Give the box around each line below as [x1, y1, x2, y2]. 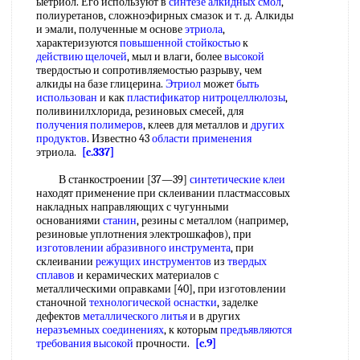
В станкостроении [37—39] [36, 173, 190, 186]
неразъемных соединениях [36, 323, 164, 337]
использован [36, 91, 97, 104]
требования [36, 337, 91, 350]
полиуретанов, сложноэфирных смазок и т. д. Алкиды [36, 9, 293, 22]
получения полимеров [36, 118, 143, 132]
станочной [36, 296, 89, 309]
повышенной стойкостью [120, 36, 240, 50]
